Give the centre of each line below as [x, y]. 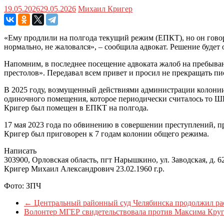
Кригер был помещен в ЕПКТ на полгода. [76, 107]
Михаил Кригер [105, 8]
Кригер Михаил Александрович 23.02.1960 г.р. [84, 168]
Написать [20, 150]
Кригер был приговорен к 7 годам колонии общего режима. [106, 133]
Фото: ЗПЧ [22, 185]
